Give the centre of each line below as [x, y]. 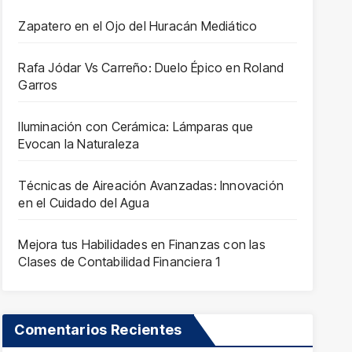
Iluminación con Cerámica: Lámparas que [136, 126]
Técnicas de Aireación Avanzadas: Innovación [151, 185]
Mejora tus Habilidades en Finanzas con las [142, 244]
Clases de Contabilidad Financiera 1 [119, 262]
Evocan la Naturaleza [79, 144]
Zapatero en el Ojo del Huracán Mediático [138, 26]
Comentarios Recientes [98, 330]
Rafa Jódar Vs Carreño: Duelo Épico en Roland [151, 68]
